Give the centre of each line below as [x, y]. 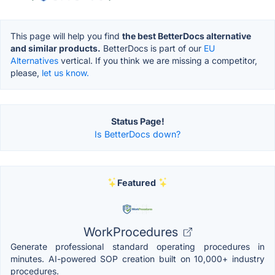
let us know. [65, 72]
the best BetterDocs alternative [187, 36]
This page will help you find [66, 36]
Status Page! [137, 121]
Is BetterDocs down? [137, 134]
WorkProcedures [132, 232]
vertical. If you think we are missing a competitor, [158, 60]
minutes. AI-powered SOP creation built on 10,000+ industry [137, 258]
